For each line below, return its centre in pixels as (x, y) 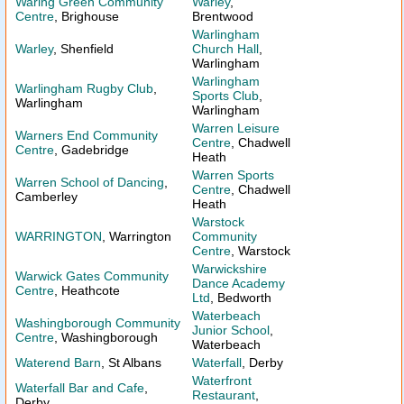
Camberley (46, 197)
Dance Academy (239, 283)
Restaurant (224, 395)
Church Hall (225, 49)
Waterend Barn (58, 363)
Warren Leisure (236, 128)
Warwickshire (230, 269)
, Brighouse (87, 16)
